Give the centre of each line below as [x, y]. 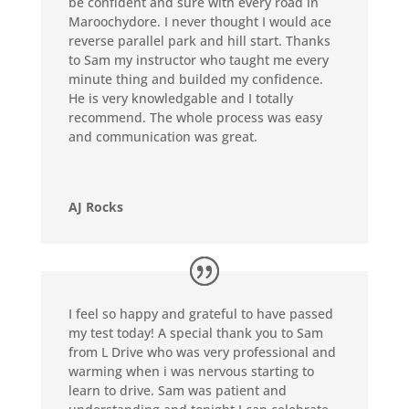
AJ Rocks [95, 207]
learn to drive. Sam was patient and [177, 391]
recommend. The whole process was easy [195, 118]
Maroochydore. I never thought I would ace [199, 22]
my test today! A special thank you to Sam [195, 333]
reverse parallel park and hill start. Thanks [199, 41]
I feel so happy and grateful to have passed [200, 314]
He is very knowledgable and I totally [180, 99]
